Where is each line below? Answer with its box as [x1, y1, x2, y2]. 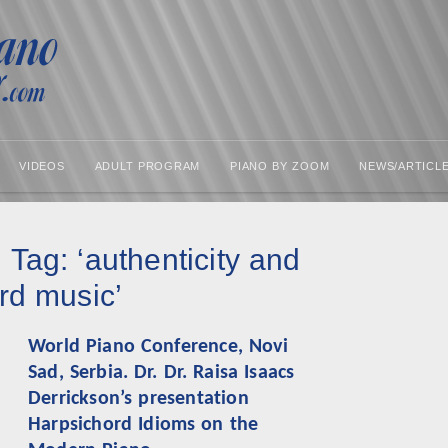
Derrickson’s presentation [28, 389, 249, 409]
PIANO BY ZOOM [230, 160, 330, 172]
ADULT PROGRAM [94, 160, 200, 172]
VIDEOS [19, 160, 65, 172]
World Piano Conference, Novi [28, 337, 288, 357]
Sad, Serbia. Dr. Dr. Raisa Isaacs [28, 363, 295, 383]
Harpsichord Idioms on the [28, 415, 259, 435]
